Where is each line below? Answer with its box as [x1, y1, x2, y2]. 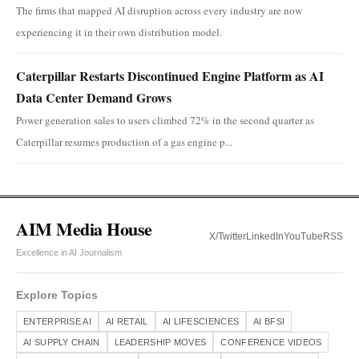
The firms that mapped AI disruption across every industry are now [16, 2, 302, 18]
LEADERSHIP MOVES [114, 337, 207, 347]
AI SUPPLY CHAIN [23, 337, 100, 347]
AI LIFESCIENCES [162, 316, 240, 326]
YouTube [284, 231, 323, 242]
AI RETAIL [105, 316, 148, 326]
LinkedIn [246, 231, 284, 242]
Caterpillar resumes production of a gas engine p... [16, 134, 232, 149]
